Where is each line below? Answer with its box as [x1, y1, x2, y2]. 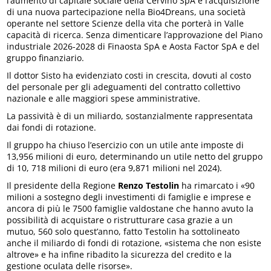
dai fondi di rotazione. [7, 122, 97, 134]
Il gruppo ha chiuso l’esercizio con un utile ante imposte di [7, 139, 244, 151]
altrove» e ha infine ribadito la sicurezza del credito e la [7, 249, 232, 261]
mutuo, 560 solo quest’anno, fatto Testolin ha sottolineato [7, 226, 240, 238]
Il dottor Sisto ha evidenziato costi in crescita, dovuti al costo [7, 70, 252, 82]
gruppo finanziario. [7, 52, 85, 64]
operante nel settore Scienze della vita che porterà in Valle [7, 18, 244, 30]
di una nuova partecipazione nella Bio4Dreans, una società [7, 6, 246, 18]
